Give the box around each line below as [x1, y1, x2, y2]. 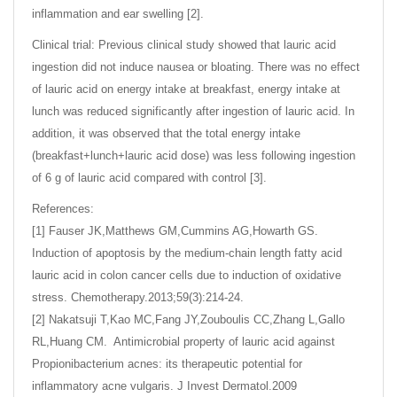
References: [32, 201, 94, 215]
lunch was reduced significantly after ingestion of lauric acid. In [32, 104, 354, 118]
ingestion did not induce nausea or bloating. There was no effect [32, 59, 360, 74]
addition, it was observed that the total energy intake [32, 126, 300, 140]
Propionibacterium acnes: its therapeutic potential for [32, 356, 302, 370]
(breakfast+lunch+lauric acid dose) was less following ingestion [32, 148, 355, 162]
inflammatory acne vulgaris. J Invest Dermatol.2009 [32, 378, 297, 393]
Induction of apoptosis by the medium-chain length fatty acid [32, 245, 342, 260]
